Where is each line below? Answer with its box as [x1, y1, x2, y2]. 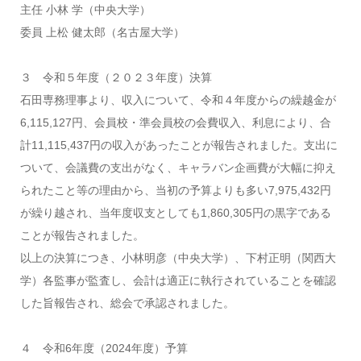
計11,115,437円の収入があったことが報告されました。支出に [19, 139, 338, 151]
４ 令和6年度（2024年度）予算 [19, 342, 188, 355]
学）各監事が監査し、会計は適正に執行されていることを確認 [19, 274, 336, 287]
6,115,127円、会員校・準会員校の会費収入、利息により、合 [19, 116, 331, 129]
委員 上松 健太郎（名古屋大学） [19, 26, 185, 39]
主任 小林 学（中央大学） [19, 3, 151, 16]
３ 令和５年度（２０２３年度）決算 [19, 71, 212, 84]
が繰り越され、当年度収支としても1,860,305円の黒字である [19, 206, 331, 219]
